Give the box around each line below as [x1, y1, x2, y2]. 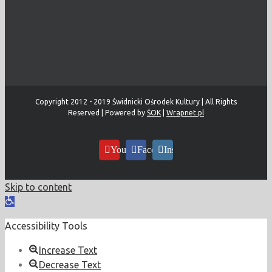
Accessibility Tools [5, 220, 87, 232]
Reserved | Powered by [68, 109, 147, 117]
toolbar [4, 210, 37, 222]
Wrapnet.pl [166, 109, 204, 117]
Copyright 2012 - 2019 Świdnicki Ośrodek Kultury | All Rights [35, 98, 237, 106]
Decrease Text [39, 259, 101, 271]
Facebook [137, 144, 175, 155]
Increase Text [39, 245, 97, 256]
